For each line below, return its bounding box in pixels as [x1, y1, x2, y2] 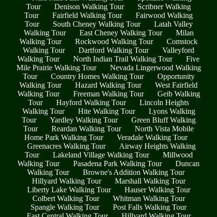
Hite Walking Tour [77, 107, 135, 116]
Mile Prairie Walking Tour [16, 63, 96, 72]
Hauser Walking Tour [124, 186, 190, 194]
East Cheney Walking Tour [79, 29, 162, 37]
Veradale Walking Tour [116, 133, 187, 142]
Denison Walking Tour [54, 2, 124, 11]
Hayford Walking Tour [56, 98, 126, 107]
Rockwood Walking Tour [75, 37, 153, 46]
